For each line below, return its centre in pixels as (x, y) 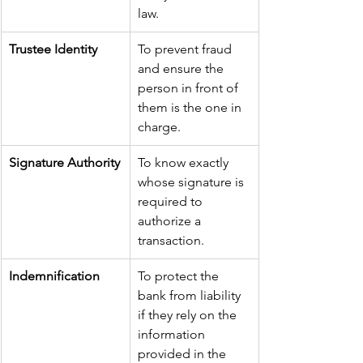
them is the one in (191, 108)
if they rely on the (189, 315)
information (173, 335)
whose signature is (192, 182)
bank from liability (191, 296)
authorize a (171, 221)
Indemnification (54, 276)
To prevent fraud (186, 49)
